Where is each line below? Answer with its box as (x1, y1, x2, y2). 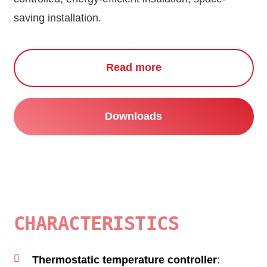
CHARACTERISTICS (13, 212, 179, 235)
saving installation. (13, 12, 101, 24)
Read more (105, 61, 162, 74)
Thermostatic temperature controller (32, 254, 217, 266)
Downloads (105, 110, 162, 122)
